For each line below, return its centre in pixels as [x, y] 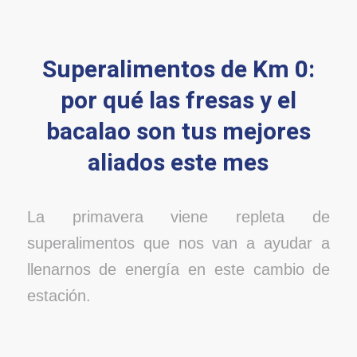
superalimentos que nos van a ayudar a [178, 243]
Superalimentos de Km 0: [178, 70]
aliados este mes [178, 163]
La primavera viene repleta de [178, 217]
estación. [59, 296]
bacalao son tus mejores [178, 132]
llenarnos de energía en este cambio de [178, 270]
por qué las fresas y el [178, 101]
